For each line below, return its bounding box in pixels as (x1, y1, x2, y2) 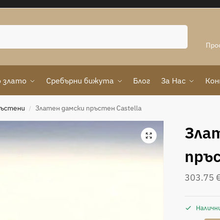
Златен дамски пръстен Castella (35, 104, 142, 112)
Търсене (160, 25, 185, 33)
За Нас (161, 76, 186, 85)
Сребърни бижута (46, 76, 114, 85)
